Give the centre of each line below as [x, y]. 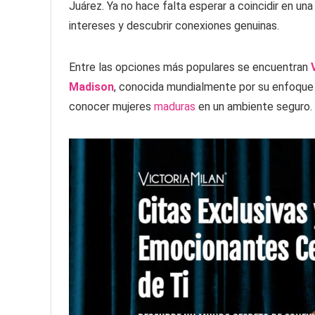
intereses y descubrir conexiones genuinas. [174, 26]
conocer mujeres [111, 107]
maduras [175, 107]
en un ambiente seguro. [254, 107]
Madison [91, 87]
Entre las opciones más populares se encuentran [190, 67]
